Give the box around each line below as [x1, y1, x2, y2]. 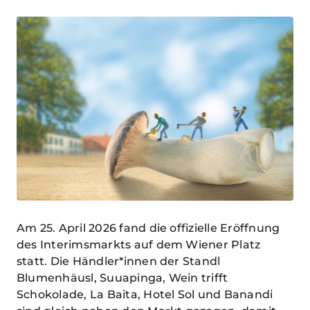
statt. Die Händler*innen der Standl [17, 255, 221, 268]
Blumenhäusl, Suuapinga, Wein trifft [17, 271, 228, 285]
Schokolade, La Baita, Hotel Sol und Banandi [17, 288, 273, 302]
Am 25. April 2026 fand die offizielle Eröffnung [17, 221, 280, 235]
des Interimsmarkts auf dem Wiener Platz [17, 238, 261, 252]
